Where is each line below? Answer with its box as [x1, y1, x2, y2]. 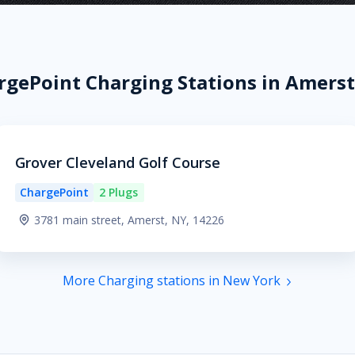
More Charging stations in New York [62, 272, 281, 289]
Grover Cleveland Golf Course [14, 153, 220, 172]
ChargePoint [19, 185, 89, 200]
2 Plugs [99, 185, 139, 200]
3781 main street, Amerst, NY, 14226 [33, 212, 224, 227]
